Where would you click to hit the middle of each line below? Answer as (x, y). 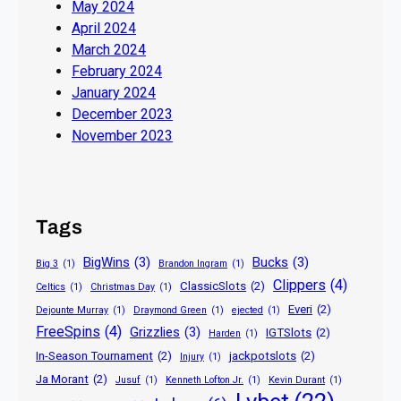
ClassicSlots (213, 286)
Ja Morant (62, 379)
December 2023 (122, 115)
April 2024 (104, 29)
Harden (225, 333)
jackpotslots (263, 355)
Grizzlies (155, 332)
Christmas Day (123, 286)
